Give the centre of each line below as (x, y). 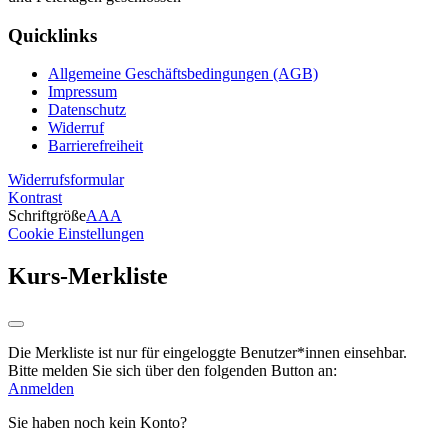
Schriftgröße (47, 216)
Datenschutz (87, 110)
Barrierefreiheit (95, 146)
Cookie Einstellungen (76, 234)
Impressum (82, 92)
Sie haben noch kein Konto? (97, 423)
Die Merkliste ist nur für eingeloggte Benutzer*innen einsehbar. (207, 353)
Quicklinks (52, 35)
